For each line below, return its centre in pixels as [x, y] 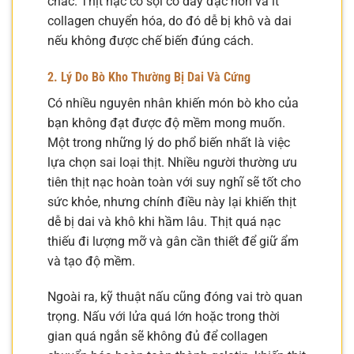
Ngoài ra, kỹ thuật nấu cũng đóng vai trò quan [175, 297]
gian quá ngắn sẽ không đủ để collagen [158, 337]
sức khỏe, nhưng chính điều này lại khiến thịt [172, 201]
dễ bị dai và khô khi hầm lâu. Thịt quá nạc [164, 221]
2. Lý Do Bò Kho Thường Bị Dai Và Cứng [149, 77]
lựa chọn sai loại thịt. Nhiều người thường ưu [172, 162]
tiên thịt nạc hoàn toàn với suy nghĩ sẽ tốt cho [174, 182]
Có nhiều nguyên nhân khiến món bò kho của [173, 103]
